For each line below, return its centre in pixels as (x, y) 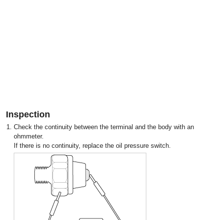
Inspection (28, 114)
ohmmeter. (29, 136)
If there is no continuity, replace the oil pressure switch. (92, 146)
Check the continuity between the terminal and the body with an (104, 127)
